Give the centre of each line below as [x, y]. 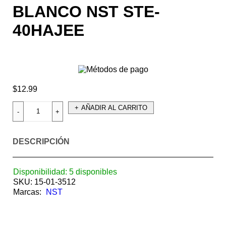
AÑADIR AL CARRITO [114, 108]
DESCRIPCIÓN [41, 142]
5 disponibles [93, 172]
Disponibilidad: [40, 172]
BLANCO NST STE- [86, 12]
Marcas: [27, 192]
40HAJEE [48, 31]
